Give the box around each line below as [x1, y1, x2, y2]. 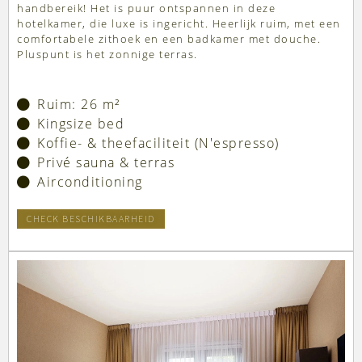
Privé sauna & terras [37, 154, 175, 172]
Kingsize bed [37, 115, 124, 133]
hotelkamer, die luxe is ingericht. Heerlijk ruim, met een [17, 16, 341, 32]
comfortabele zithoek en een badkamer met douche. [17, 32, 321, 47]
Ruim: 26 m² [37, 95, 120, 114]
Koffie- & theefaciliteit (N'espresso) [37, 134, 280, 153]
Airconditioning [37, 173, 143, 192]
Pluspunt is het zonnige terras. [17, 47, 198, 62]
